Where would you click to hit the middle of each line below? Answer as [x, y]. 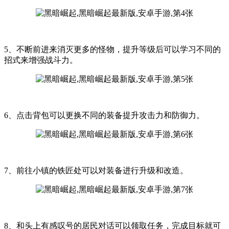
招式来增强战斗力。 [41, 60]
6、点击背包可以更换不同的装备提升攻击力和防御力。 [104, 116]
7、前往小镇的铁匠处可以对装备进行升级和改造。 [96, 171]
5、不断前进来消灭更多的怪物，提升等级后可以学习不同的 [112, 50]
